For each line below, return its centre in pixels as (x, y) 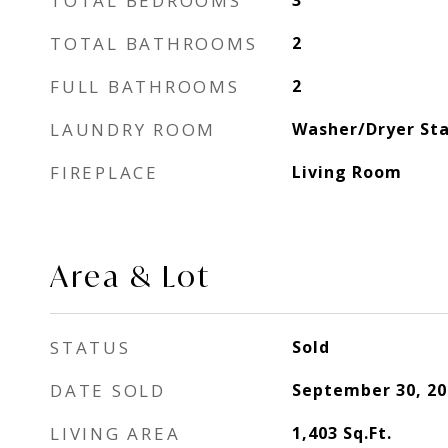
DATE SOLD (108, 390)
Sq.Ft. (367, 433)
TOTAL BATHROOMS (154, 43)
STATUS (90, 347)
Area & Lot (130, 276)
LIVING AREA (115, 433)
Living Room (346, 172)
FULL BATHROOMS (145, 86)
